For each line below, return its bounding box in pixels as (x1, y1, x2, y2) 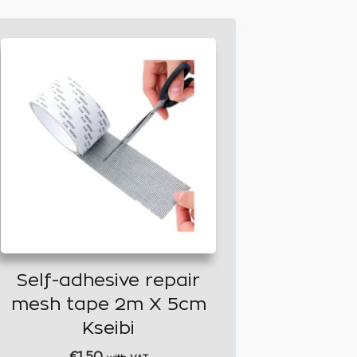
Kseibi (82, 319, 135, 337)
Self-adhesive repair (17, 271, 200, 289)
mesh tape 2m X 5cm (10, 295, 206, 313)
